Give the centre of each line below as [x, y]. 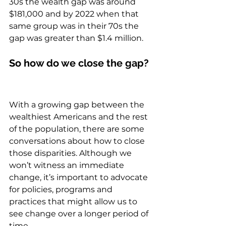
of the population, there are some [78, 129]
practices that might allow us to [74, 202]
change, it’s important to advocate [79, 178]
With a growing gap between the [78, 105]
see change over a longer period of [80, 214]
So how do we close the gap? [80, 63]
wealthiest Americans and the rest [79, 117]
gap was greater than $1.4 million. [78, 38]
